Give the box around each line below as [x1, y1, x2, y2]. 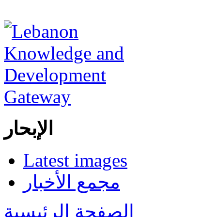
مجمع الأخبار [23, 171, 120, 192]
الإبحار [4, 118, 53, 140]
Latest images [23, 149, 127, 170]
